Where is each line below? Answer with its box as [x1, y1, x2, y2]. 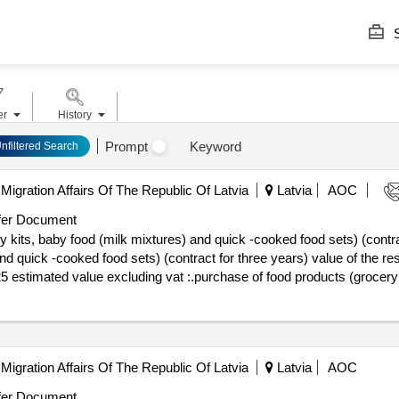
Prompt [104, 138, 148, 154]
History [57, 109, 92, 121]
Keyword [189, 138, 241, 154]
